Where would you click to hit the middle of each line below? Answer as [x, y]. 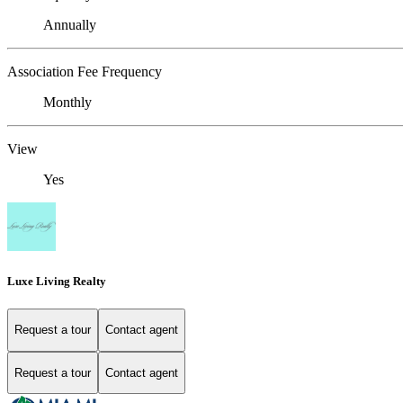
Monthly [67, 102]
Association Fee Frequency [85, 71]
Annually [70, 24]
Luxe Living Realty [57, 281]
